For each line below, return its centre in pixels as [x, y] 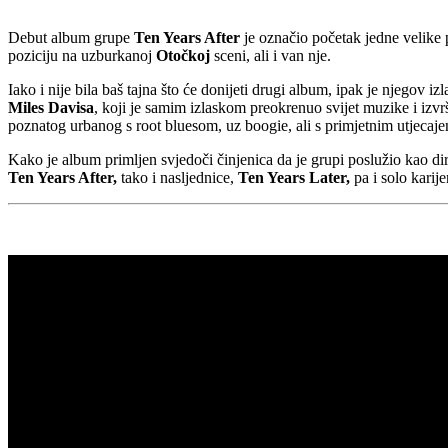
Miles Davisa [51, 107]
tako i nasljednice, [177, 177]
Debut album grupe [71, 37]
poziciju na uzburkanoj [82, 55]
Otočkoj [183, 55]
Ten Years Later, [294, 177]
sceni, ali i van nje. [270, 55]
